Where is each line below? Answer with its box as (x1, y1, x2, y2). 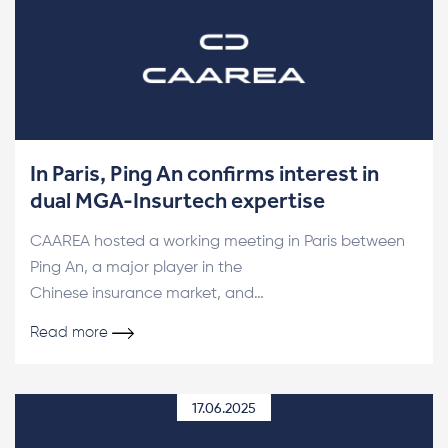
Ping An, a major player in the (30, 260, 242, 276)
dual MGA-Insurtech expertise (30, 187, 325, 214)
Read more (30, 325, 108, 340)
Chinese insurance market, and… (30, 286, 264, 302)
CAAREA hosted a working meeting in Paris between (30, 234, 405, 250)
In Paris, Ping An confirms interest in (30, 160, 379, 187)
